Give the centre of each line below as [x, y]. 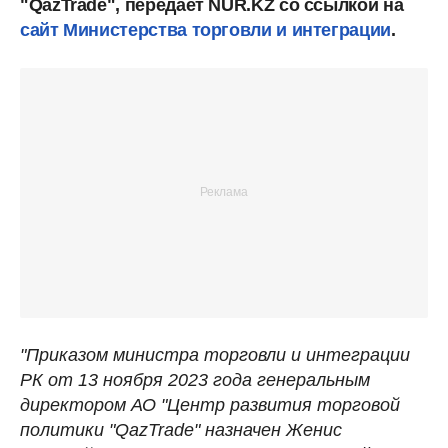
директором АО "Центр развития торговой [210, 404]
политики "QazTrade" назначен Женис [181, 429]
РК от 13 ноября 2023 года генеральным [195, 379]
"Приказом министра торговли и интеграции [215, 354]
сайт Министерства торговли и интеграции [205, 29]
